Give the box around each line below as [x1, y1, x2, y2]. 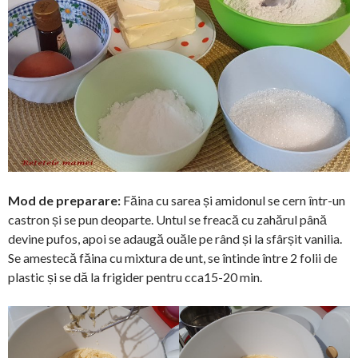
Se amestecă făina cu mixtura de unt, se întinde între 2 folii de [8, 250, 337, 266]
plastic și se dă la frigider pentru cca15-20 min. [8, 269, 262, 285]
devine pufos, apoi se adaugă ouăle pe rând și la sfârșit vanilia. [8, 231, 342, 247]
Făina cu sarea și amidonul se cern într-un [121, 193, 345, 209]
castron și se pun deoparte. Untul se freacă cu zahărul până [8, 212, 327, 228]
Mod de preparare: [8, 193, 121, 209]
